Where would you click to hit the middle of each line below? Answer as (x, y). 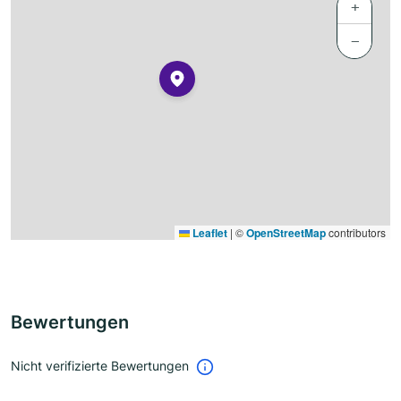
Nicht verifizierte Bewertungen (100, 366)
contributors (356, 233)
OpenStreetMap (286, 233)
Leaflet (209, 233)
